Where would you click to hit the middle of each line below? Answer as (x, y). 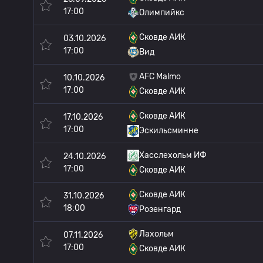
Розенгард (160, 209)
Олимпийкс (162, 13)
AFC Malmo (160, 77)
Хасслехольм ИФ (173, 155)
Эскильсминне (169, 131)
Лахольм (156, 234)
